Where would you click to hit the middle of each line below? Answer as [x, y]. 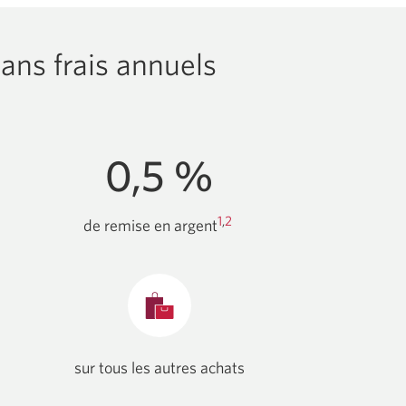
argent [195, 226]
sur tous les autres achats [159, 368]
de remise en [128, 226]
